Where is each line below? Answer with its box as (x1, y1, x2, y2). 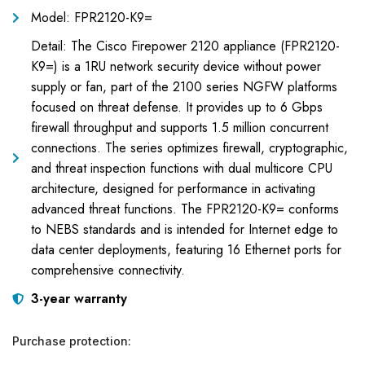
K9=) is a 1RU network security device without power (30, 57, 321, 76)
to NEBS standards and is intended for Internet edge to (30, 220, 338, 239)
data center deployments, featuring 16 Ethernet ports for (30, 240, 341, 259)
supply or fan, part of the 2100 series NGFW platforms (30, 77, 337, 96)
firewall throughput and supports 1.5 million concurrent (30, 118, 328, 137)
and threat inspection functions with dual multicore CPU (30, 159, 332, 178)
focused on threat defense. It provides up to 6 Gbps (30, 98, 323, 117)
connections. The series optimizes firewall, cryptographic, (30, 139, 348, 157)
